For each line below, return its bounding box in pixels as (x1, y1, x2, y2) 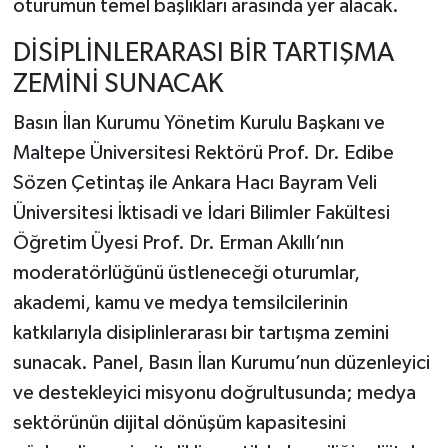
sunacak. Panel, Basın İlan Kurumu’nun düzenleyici (12, 353, 430, 373)
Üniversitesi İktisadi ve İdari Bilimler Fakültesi (12, 203, 390, 223)
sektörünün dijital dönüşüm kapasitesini (12, 413, 346, 433)
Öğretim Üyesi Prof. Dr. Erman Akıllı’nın (12, 233, 344, 253)
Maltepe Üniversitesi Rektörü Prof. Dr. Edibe (12, 143, 394, 163)
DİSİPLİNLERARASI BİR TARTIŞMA (12, 39, 394, 67)
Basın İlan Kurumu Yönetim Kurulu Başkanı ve (12, 113, 385, 133)
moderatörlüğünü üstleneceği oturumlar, (12, 263, 360, 283)
